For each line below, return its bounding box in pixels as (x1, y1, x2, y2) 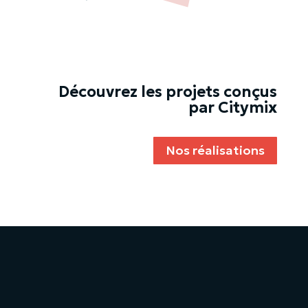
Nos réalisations (166, 142, 265, 158)
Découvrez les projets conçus (58, 81, 278, 101)
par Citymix (188, 97, 278, 117)
